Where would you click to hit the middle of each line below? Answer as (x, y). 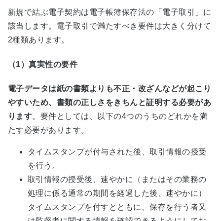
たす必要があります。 (49, 130)
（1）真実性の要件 (43, 64)
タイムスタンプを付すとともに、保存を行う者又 (117, 207)
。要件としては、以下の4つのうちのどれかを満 (120, 116)
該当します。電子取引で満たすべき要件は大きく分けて (110, 26)
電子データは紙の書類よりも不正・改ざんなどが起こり (110, 88)
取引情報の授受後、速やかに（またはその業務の (117, 179)
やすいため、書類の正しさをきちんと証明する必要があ (110, 102)
